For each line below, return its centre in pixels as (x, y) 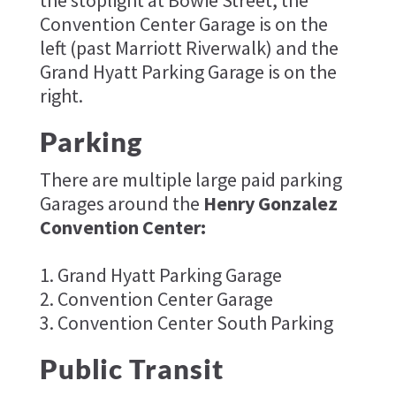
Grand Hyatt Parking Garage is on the (188, 71)
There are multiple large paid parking (190, 179)
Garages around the (121, 203)
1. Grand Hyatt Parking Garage (160, 274)
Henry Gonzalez (270, 203)
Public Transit (131, 369)
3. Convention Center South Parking (186, 322)
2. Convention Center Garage (156, 298)
